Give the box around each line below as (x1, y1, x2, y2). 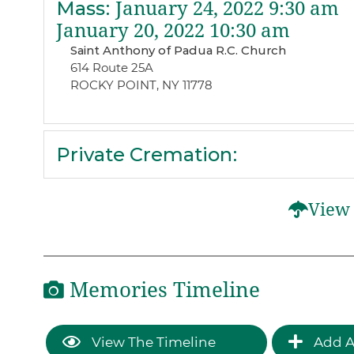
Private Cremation (55, 142, 232, 166)
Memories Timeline (63, 278, 260, 303)
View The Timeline (88, 333, 216, 350)
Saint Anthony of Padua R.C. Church (70, 43, 286, 58)
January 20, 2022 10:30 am (55, 20, 290, 43)
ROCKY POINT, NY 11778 (70, 77, 213, 93)
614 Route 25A (70, 60, 153, 76)
